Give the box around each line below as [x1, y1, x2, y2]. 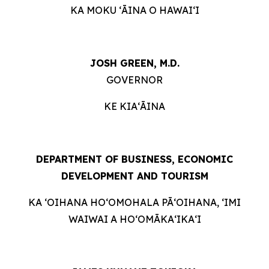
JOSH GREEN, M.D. [89, 57, 180, 69]
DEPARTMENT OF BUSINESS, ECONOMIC [36, 153, 233, 165]
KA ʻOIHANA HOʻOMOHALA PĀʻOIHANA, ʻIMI [28, 196, 241, 208]
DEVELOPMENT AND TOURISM [61, 170, 208, 182]
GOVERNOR [106, 74, 163, 86]
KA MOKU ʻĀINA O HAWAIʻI [70, 4, 199, 16]
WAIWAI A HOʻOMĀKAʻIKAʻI [68, 213, 201, 225]
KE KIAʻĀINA [104, 100, 165, 112]
